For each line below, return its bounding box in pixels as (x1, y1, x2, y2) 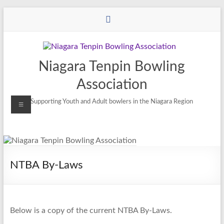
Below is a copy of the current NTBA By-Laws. (9, 206, 172, 214)
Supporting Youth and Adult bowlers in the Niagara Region (30, 98, 193, 105)
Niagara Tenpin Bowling (38, 59, 185, 73)
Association (76, 77, 147, 91)
